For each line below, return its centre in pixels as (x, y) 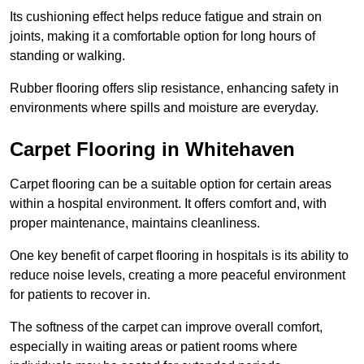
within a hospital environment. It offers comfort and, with (168, 204)
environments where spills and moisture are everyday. (164, 108)
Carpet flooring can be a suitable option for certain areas (171, 184)
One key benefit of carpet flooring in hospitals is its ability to (179, 256)
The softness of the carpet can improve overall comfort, (166, 327)
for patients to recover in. (82, 295)
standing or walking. (69, 56)
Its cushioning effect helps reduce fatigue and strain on (166, 17)
